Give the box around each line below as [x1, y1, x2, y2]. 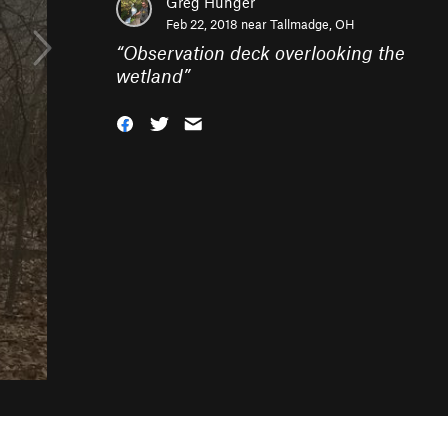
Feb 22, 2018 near [166, 16, 270, 32]
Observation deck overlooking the [123, 41, 405, 64]
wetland [116, 64, 183, 87]
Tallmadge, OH [270, 16, 355, 32]
